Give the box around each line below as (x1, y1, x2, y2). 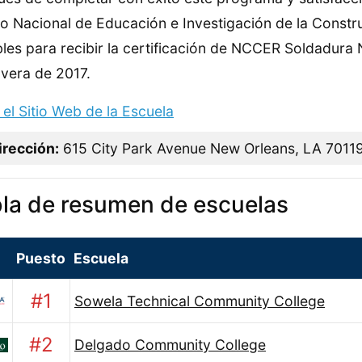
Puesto (16, 250, 65, 267)
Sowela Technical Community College (74, 293, 325, 310)
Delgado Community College (74, 336, 266, 354)
